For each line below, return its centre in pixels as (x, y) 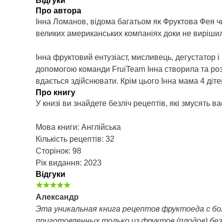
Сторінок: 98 (58, 151)
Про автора (58, 11)
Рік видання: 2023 (69, 163)
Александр (57, 197)
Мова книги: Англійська (78, 127)
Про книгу (55, 93)
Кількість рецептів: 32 (75, 139)
